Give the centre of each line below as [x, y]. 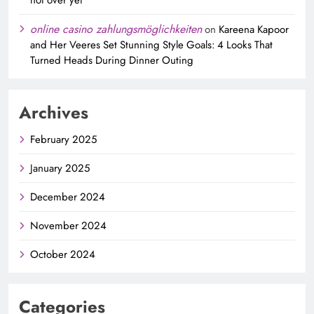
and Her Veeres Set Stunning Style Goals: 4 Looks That [151, 45]
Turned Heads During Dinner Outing [112, 60]
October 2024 [63, 254]
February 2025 [63, 139]
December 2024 [68, 197]
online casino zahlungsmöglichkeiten [116, 29]
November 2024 [68, 225]
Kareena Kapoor [254, 29]
